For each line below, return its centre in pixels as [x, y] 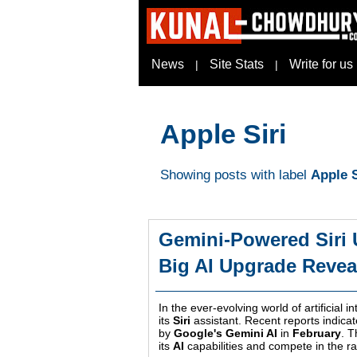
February [317, 333]
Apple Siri [223, 134]
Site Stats [237, 64]
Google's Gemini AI [226, 333]
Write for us [321, 64]
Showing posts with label [235, 175]
